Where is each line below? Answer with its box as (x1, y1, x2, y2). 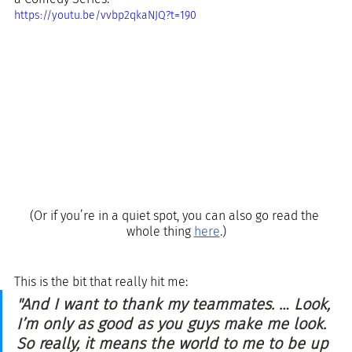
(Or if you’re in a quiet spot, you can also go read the (30, 207, 322, 223)
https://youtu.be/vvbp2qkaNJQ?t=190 (14, 9, 196, 23)
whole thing (126, 223, 194, 239)
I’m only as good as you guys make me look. (16, 313, 331, 333)
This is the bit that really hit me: (14, 273, 188, 289)
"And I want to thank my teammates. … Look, (16, 294, 335, 313)
